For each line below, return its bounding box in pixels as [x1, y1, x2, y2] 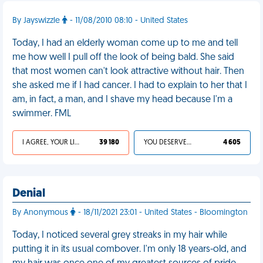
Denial [12, 188, 45, 200]
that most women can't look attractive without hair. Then [12, 67, 244, 76]
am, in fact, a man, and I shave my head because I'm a [12, 95, 232, 104]
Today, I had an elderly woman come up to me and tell [12, 39, 238, 48]
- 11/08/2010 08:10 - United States [68, 16, 188, 25]
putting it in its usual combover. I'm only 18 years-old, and [12, 245, 247, 254]
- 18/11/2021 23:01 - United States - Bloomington [76, 208, 248, 217]
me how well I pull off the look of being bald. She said [12, 53, 234, 62]
